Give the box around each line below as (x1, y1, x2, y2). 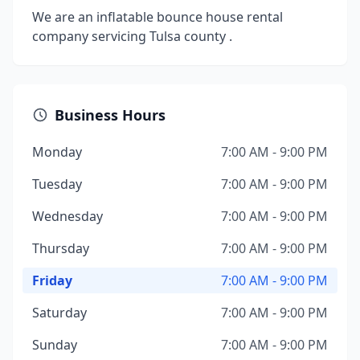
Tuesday (32, 175, 82, 193)
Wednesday (32, 207, 103, 225)
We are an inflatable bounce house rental (32, 8, 283, 26)
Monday (32, 143, 82, 161)
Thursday (32, 239, 89, 257)
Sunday (32, 336, 77, 354)
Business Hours (55, 105, 166, 125)
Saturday (32, 304, 87, 321)
